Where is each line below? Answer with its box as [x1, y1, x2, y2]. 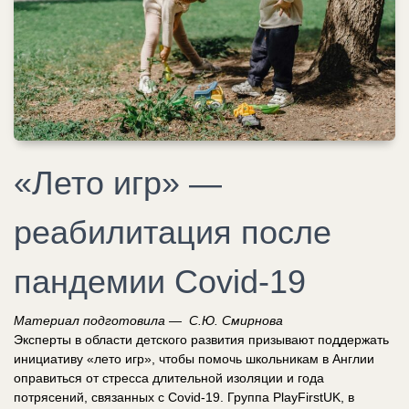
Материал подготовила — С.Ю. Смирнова [14, 312, 283, 328]
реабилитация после [14, 213, 331, 251]
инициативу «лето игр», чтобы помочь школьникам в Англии [14, 351, 374, 366]
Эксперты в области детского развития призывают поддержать [14, 331, 389, 347]
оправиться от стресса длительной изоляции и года [14, 370, 324, 385]
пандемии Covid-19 [14, 262, 306, 300]
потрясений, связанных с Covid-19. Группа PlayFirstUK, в [14, 389, 354, 404]
